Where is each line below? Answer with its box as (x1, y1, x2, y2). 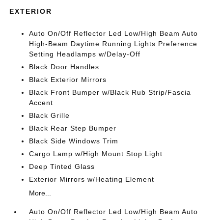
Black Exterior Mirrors (29, 76, 107, 83)
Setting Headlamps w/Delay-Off (29, 50, 141, 58)
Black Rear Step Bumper (29, 124, 117, 132)
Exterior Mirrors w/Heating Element (29, 175, 155, 183)
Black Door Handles (29, 63, 100, 71)
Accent (29, 99, 54, 107)
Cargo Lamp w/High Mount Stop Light (29, 150, 163, 158)
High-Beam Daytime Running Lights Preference (29, 40, 198, 48)
